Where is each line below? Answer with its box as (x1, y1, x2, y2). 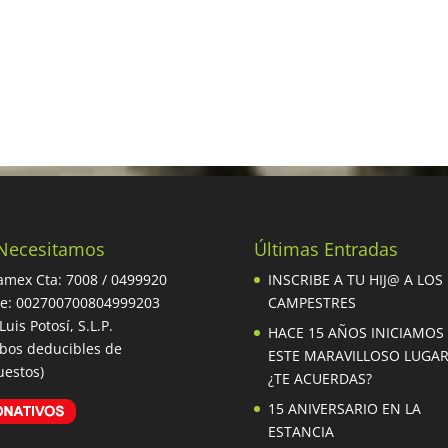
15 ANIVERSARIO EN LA (267, 399, 421, 418)
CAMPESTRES (267, 293, 356, 312)
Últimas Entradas (253, 237, 398, 261)
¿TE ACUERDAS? (267, 369, 372, 388)
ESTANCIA (267, 422, 334, 441)
